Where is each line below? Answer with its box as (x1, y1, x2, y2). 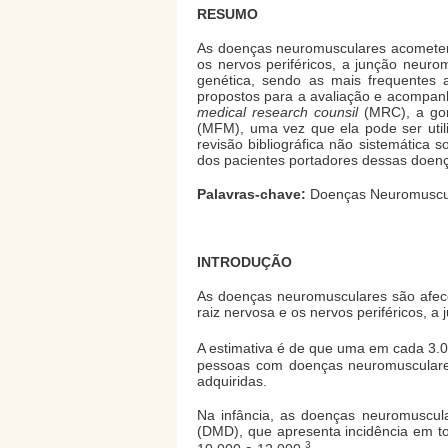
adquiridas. (197, 372, 267, 389)
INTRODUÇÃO (197, 253, 292, 270)
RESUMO (197, 5, 258, 22)
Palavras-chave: (197, 185, 306, 202)
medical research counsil (197, 103, 358, 120)
